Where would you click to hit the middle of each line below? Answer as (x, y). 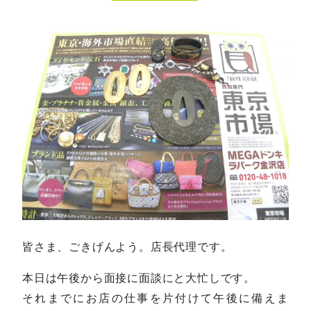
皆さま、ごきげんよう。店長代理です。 (127, 246)
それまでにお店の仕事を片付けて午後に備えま (155, 297)
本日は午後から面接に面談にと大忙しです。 (139, 277)
